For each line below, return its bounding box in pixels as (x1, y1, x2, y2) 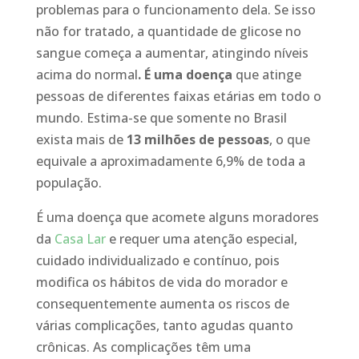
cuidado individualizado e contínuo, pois (35, 252, 280, 269)
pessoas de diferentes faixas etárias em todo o (35, 87, 321, 105)
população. (35, 174, 102, 192)
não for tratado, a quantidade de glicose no (35, 22, 301, 40)
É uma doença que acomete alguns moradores (35, 208, 319, 226)
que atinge (235, 66, 301, 83)
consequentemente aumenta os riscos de (35, 295, 289, 313)
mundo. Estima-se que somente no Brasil (35, 109, 287, 127)
